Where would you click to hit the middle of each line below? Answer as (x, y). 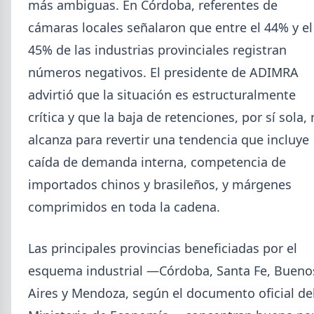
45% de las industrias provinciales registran (157, 50)
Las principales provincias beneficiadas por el (163, 248)
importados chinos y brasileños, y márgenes (160, 185)
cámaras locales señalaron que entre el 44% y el (170, 28)
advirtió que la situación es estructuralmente (162, 95)
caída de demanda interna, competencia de (157, 162)
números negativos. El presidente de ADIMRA (163, 73)
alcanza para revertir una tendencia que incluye (169, 140)
